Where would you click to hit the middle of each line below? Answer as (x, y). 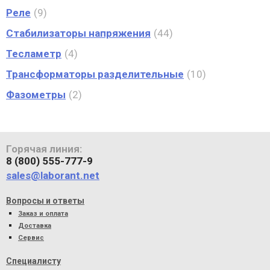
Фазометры (36, 95)
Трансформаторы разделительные (95, 74)
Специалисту (33, 261)
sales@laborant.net (53, 175)
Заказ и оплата (43, 214)
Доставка (35, 226)
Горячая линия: (44, 149)
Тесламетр (34, 54)
